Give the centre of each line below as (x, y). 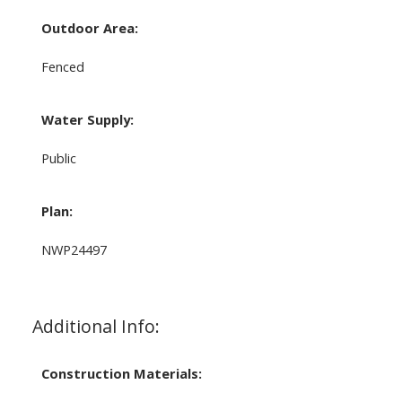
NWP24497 (74, 249)
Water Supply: (87, 119)
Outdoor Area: (89, 27)
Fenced (62, 66)
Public (58, 157)
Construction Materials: (121, 373)
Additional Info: (96, 326)
